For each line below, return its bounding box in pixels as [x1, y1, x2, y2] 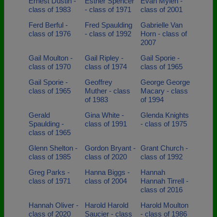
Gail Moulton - [29, 54, 73, 62]
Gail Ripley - [84, 54, 124, 62]
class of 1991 [84, 120, 127, 128]
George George [140, 78, 190, 86]
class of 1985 [29, 153, 71, 161]
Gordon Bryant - [84, 144, 136, 152]
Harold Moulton [140, 201, 188, 209]
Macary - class [140, 87, 188, 95]
